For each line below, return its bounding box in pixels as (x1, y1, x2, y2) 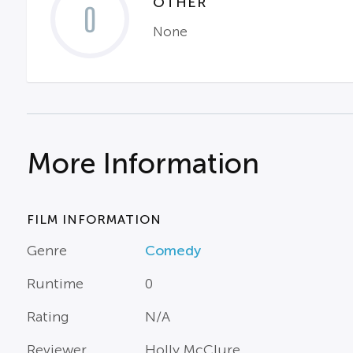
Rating (26, 309, 69, 325)
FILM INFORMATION (26, 213, 162, 226)
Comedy (144, 243, 201, 258)
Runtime (26, 276, 84, 292)
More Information (26, 148, 259, 180)
